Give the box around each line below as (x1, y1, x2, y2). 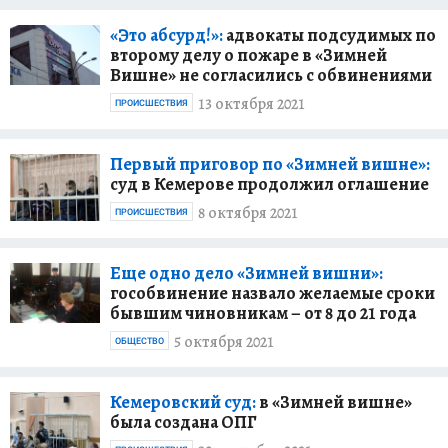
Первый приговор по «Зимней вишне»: (110, 151, 430, 176)
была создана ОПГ (110, 409, 257, 434)
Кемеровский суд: (110, 389, 256, 414)
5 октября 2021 (174, 331, 274, 354)
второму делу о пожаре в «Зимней (110, 42, 387, 67)
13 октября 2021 (198, 93, 305, 116)
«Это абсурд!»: (110, 22, 223, 47)
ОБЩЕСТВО (115, 335, 164, 346)
